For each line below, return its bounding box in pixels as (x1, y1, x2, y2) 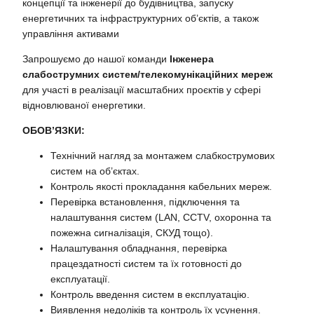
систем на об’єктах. (50, 165, 140, 177)
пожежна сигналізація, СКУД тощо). (50, 226, 214, 238)
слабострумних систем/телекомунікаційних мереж (22, 68, 273, 80)
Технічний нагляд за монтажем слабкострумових (50, 149, 275, 161)
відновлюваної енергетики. (22, 99, 146, 111)
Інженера (170, 53, 214, 64)
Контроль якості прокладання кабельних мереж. (50, 180, 273, 192)
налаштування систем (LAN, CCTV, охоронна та (50, 211, 272, 223)
